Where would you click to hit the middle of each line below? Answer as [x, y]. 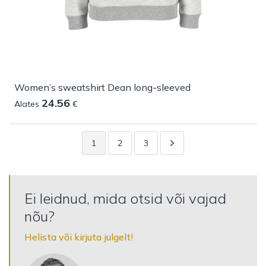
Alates [28, 104]
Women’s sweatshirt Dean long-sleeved [102, 87]
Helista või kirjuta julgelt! [79, 237]
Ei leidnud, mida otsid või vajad [125, 198]
